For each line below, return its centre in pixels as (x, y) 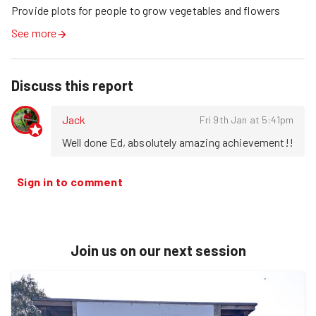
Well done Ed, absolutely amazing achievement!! (178, 142)
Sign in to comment (70, 182)
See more (34, 33)
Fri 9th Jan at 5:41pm (246, 120)
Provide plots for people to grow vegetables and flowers (146, 10)
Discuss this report (72, 85)
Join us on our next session (158, 250)
